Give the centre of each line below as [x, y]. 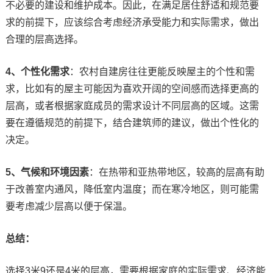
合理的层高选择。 [44, 39]
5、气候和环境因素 [47, 172]
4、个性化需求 [37, 71]
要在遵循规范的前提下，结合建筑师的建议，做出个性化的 [132, 122]
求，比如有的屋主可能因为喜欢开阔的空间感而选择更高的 [132, 88]
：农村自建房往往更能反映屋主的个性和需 [162, 71]
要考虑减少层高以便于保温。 [69, 206]
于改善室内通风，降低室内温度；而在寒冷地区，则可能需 [132, 189]
